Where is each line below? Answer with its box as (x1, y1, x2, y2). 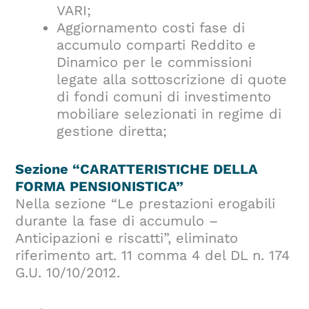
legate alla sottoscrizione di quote (57, 71, 288, 88)
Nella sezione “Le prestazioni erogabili (15, 195, 276, 212)
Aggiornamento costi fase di (57, 19, 246, 37)
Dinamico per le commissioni (57, 54, 252, 71)
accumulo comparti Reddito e (57, 37, 257, 54)
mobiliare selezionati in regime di (57, 106, 282, 123)
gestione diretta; (57, 123, 168, 140)
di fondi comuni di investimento (57, 88, 272, 106)
